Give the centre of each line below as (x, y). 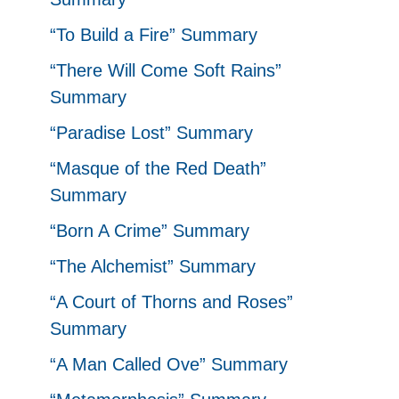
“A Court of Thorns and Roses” (171, 302)
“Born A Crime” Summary (150, 231)
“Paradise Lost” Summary (151, 133)
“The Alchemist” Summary (153, 266)
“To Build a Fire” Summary (154, 35)
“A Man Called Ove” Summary (169, 364)
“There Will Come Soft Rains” (166, 70)
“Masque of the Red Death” (158, 168)
